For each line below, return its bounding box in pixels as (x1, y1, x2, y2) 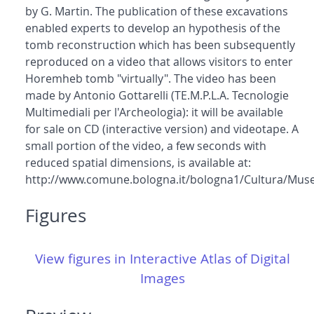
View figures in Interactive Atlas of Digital (35, 250, 290, 268)
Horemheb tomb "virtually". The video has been (25, 71, 276, 87)
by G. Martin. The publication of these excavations (25, 4, 288, 20)
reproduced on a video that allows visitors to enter (25, 54, 293, 70)
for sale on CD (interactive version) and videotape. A (25, 121, 299, 137)
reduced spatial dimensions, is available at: (25, 155, 251, 171)
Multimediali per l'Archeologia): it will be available (25, 104, 283, 121)
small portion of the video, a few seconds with (25, 138, 266, 154)
